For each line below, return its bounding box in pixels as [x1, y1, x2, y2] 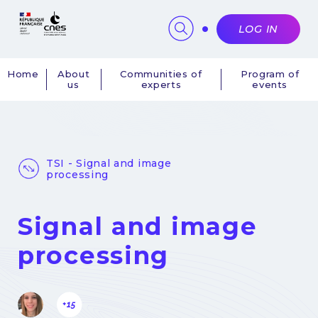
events [252, 79, 288, 91]
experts [141, 79, 182, 91]
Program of [240, 68, 300, 80]
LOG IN [238, 23, 278, 36]
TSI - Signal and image [46, 157, 172, 170]
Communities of [120, 68, 202, 80]
